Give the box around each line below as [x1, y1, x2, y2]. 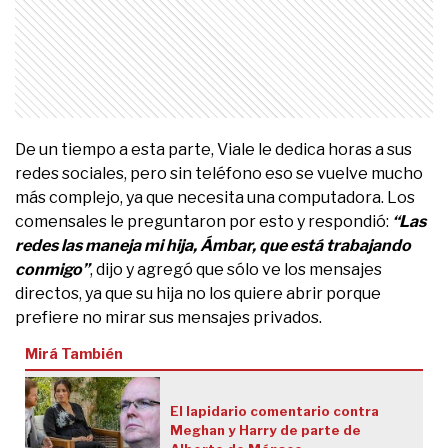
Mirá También [25, 344, 123, 363]
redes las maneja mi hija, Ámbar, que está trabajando [15, 235, 411, 255]
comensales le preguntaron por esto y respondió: [15, 211, 392, 231]
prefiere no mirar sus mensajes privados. [15, 307, 322, 327]
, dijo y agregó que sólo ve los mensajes [90, 259, 382, 279]
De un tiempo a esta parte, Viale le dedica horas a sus [15, 139, 412, 159]
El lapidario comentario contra [169, 403, 379, 420]
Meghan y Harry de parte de [169, 422, 361, 439]
